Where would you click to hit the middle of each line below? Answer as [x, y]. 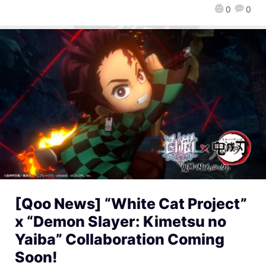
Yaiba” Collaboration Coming [120, 239]
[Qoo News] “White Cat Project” [131, 203]
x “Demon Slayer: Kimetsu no [121, 221]
